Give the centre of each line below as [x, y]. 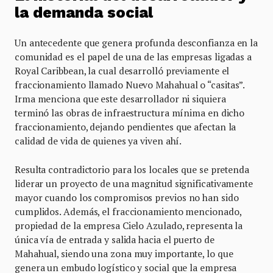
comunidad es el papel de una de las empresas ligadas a [133, 57]
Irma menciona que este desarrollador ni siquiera [120, 99]
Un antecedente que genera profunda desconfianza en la [136, 43]
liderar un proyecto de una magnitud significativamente [134, 184]
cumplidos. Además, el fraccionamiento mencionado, [128, 212]
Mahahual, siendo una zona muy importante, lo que [124, 254]
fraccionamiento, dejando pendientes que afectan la [126, 127]
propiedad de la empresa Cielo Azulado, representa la [129, 226]
